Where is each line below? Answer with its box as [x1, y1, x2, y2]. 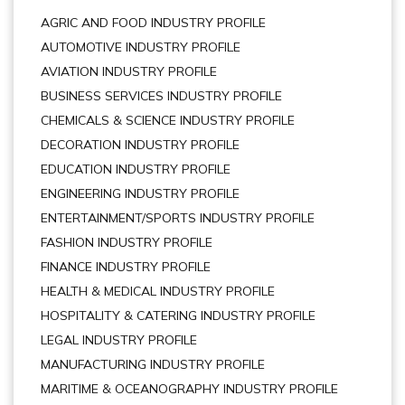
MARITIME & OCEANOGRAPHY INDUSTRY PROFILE [41, 381, 338, 397]
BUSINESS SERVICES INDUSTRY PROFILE [41, 88, 282, 104]
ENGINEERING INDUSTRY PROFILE [41, 185, 240, 202]
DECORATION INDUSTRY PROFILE [41, 137, 240, 153]
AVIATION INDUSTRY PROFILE [41, 63, 217, 80]
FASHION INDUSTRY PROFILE [41, 234, 212, 250]
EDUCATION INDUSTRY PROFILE [41, 161, 231, 177]
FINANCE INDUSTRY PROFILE [41, 259, 211, 275]
